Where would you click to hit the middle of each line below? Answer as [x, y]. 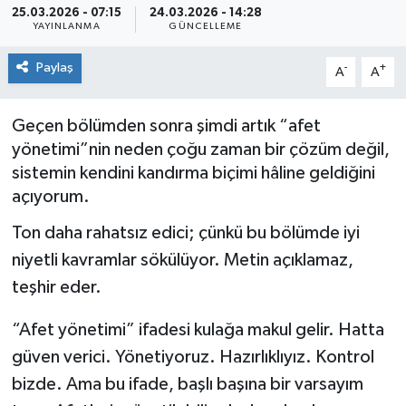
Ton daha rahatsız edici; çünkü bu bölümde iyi [185, 233]
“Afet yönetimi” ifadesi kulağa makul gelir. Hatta [198, 330]
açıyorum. [50, 196]
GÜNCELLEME [206, 27]
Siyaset [77, 32]
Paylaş [54, 68]
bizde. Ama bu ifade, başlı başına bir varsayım [187, 385]
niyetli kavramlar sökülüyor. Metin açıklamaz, [182, 261]
